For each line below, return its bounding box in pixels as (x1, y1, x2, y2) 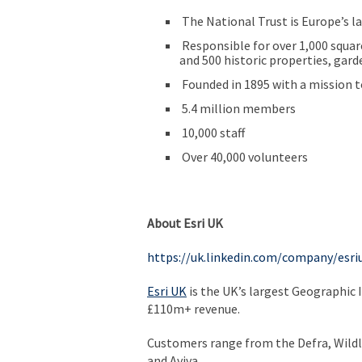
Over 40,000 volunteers (179, 148, 308, 165)
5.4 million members (179, 99, 296, 116)
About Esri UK (147, 214, 223, 231)
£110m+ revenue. (147, 300, 240, 317)
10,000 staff (179, 124, 245, 141)
